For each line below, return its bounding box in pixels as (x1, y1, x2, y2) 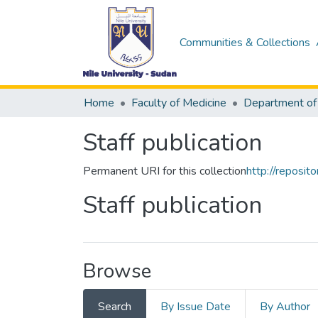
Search (98, 299, 131, 314)
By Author (260, 299, 310, 314)
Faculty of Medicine (131, 95, 226, 111)
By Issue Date (160, 299, 231, 314)
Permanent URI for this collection (83, 163, 246, 179)
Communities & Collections (179, 35, 310, 50)
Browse (83, 258, 151, 285)
